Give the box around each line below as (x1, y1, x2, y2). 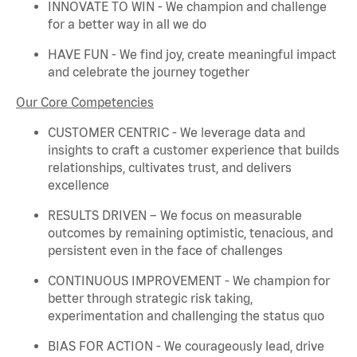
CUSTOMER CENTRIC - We (48, 124, 201, 139)
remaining (125, 225, 183, 240)
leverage (201, 124, 251, 139)
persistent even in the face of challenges (48, 242, 283, 257)
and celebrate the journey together (48, 64, 249, 79)
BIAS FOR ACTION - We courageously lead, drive (48, 338, 324, 353)
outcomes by (48, 225, 125, 240)
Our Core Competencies (16, 94, 154, 109)
